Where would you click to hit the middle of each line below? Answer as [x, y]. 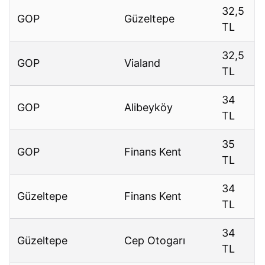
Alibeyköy [149, 108]
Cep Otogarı [155, 241]
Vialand [143, 63]
